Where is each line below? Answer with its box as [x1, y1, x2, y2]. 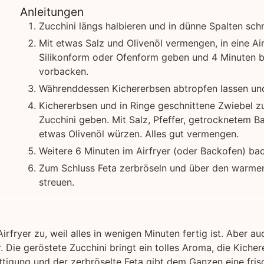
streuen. [38, 176, 74, 188]
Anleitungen [19, 4, 84, 19]
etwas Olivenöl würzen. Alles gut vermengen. [38, 127, 239, 140]
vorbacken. [38, 65, 88, 77]
